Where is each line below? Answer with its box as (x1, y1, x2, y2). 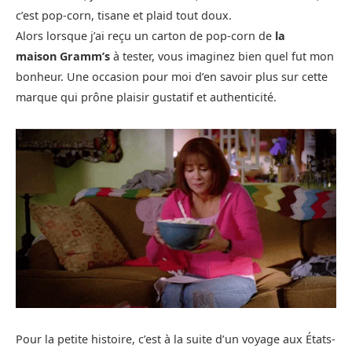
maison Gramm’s (16, 49, 113, 64)
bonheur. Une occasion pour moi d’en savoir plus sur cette (16, 69, 328, 85)
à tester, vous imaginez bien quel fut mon (113, 49, 334, 64)
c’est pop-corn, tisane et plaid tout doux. (16, 8, 235, 24)
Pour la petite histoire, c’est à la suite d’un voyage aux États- (16, 331, 335, 346)
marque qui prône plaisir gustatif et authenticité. (16, 90, 277, 105)
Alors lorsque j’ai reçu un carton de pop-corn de (16, 28, 275, 44)
